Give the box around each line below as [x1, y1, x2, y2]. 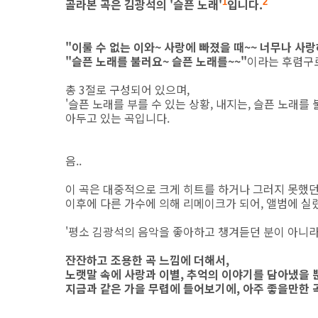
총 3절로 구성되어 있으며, [65, 81, 192, 99]
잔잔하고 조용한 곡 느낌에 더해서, [65, 251, 229, 269]
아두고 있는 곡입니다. [65, 109, 170, 127]
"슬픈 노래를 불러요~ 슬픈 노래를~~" [65, 53, 247, 70]
